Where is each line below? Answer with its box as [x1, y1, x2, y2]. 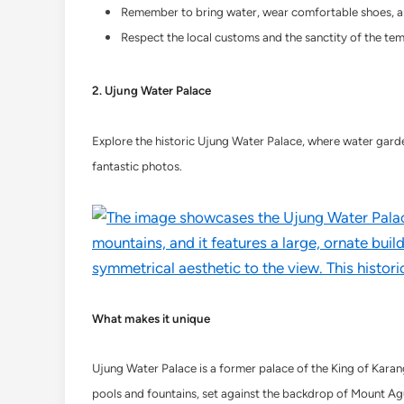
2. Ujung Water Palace [92, 83, 211, 97]
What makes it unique [92, 311, 210, 326]
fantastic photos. [92, 159, 182, 173]
